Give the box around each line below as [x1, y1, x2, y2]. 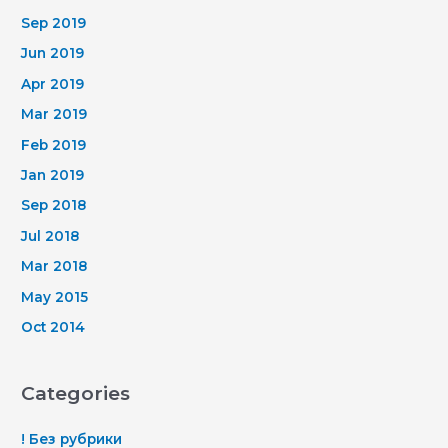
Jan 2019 [21, 166, 85, 183]
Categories [21, 381, 131, 406]
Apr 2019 [21, 75, 85, 92]
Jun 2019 [21, 45, 85, 62]
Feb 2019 [21, 136, 87, 153]
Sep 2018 [21, 197, 87, 214]
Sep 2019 [21, 14, 87, 31]
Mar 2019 [21, 106, 88, 123]
